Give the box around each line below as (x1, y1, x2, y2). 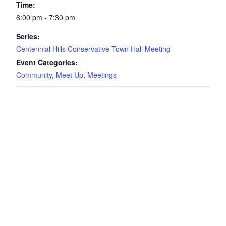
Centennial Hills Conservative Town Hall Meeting (16, 43, 171, 54)
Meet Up (56, 69, 83, 80)
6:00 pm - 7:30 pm (16, 12, 75, 22)
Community (16, 69, 52, 80)
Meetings (87, 69, 117, 80)
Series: (16, 31, 40, 41)
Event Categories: (16, 56, 78, 67)
